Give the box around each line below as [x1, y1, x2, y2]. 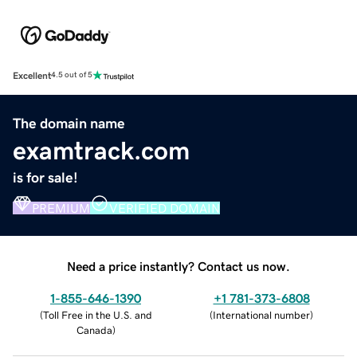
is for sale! [13, 170, 78, 185]
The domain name [13, 116, 125, 131]
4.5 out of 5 [51, 71, 92, 80]
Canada [76, 324, 112, 335]
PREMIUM [32, 201, 90, 214]
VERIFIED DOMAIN [109, 201, 220, 214]
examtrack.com [13, 137, 190, 163]
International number [213, 309, 310, 320]
